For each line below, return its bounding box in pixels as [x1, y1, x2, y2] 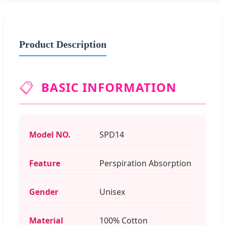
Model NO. [29, 129, 71, 140]
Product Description [19, 38, 106, 50]
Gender [29, 186, 58, 197]
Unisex [99, 186, 125, 197]
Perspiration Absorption [99, 157, 191, 169]
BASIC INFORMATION [41, 78, 177, 95]
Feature [29, 157, 60, 169]
